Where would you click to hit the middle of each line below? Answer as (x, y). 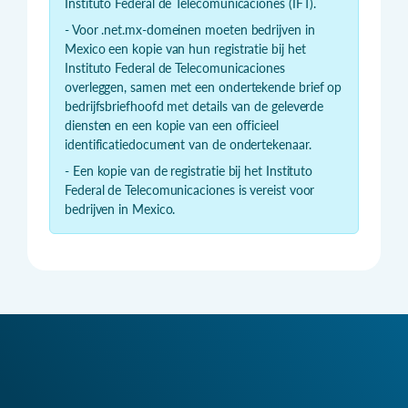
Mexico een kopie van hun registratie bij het (185, 48)
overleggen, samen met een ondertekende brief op (204, 87)
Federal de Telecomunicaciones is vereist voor (190, 189)
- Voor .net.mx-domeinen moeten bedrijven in (190, 29)
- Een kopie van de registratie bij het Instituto (189, 170)
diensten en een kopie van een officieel (172, 125)
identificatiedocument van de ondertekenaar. (188, 144)
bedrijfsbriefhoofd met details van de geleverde (194, 106)
